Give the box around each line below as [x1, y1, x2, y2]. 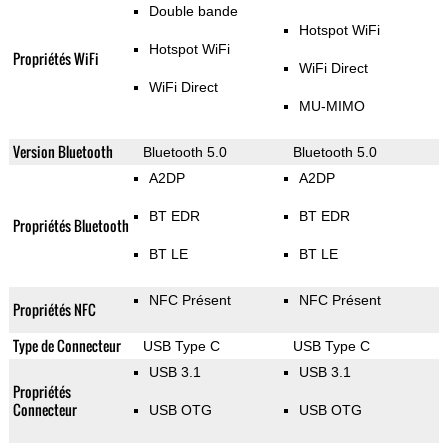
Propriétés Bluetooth [12, 215, 129, 237]
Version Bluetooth [12, 141, 113, 163]
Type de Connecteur [12, 335, 121, 357]
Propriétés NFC [12, 299, 96, 321]
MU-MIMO [298, 98, 365, 115]
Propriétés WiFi [12, 48, 99, 70]
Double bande [148, 3, 238, 20]
